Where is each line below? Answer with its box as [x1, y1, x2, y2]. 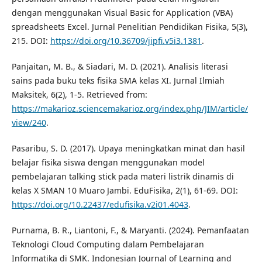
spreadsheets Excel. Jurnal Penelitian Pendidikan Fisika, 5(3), [11, 21, 248, 33]
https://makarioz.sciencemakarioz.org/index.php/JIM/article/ [11, 103, 248, 115]
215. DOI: [11, 35, 50, 47]
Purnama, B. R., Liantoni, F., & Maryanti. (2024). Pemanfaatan [11, 225, 249, 236]
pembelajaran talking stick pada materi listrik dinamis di [11, 171, 234, 182]
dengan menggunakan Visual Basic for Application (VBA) [11, 7, 233, 19]
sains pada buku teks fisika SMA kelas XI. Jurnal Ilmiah [11, 75, 225, 87]
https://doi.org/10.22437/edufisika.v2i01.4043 [11, 199, 188, 211]
